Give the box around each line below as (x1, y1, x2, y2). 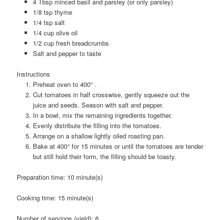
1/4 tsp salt (32, 17, 65, 27)
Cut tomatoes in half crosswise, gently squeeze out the (32, 90, 190, 100)
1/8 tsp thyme (32, 7, 72, 17)
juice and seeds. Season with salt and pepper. (32, 100, 164, 110)
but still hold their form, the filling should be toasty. (32, 152, 176, 162)
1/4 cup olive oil (32, 27, 78, 37)
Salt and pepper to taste (32, 48, 101, 58)
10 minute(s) (67, 172, 103, 182)
